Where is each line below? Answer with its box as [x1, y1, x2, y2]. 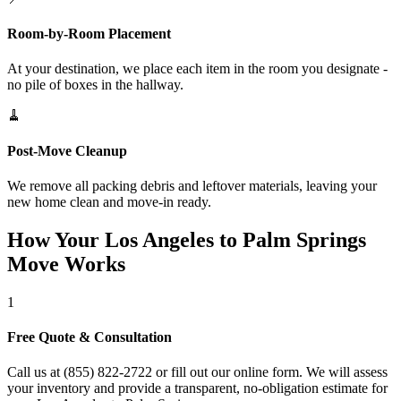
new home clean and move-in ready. [7, 193, 211, 209]
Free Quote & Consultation [7, 328, 172, 345]
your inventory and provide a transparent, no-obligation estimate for [7, 380, 388, 397]
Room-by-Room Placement [7, 26, 171, 42]
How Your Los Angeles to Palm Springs [7, 227, 366, 252]
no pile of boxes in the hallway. [7, 77, 183, 93]
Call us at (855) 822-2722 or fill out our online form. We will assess [7, 364, 388, 380]
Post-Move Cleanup [7, 142, 127, 158]
